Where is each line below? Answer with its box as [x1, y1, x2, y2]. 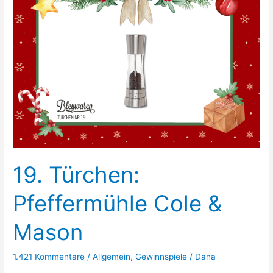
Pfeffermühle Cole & [13, 190, 222, 217]
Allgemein [93, 251, 131, 261]
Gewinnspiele [135, 251, 188, 261]
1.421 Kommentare [13, 251, 85, 261]
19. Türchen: [13, 161, 140, 188]
